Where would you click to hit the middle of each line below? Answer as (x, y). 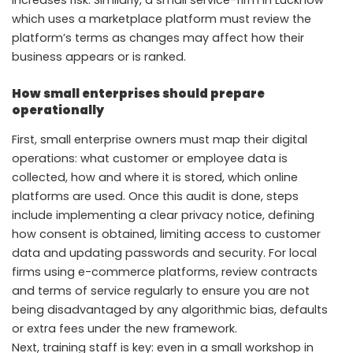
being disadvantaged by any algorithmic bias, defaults (170, 309)
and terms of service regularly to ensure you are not (161, 290)
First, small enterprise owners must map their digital (160, 139)
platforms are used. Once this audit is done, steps (155, 196)
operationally (58, 110)
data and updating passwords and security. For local (164, 253)
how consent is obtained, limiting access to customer (166, 234)
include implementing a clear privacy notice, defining (163, 215)
